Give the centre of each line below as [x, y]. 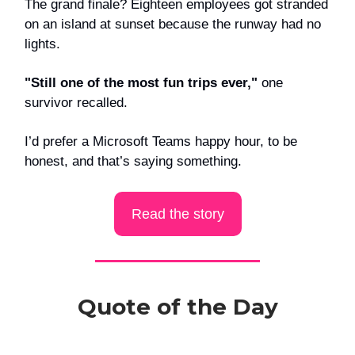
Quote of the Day [177, 306]
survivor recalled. [76, 102]
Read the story [177, 214]
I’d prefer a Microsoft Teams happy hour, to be [161, 141]
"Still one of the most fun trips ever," [143, 82]
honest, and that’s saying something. [133, 161]
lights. [42, 44]
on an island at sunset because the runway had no [173, 24]
